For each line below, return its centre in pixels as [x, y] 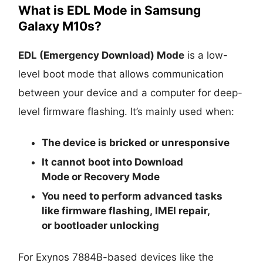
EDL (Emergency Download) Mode [102, 55]
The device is [76, 142]
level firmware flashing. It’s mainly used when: [127, 111]
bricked [128, 142]
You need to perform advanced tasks [132, 196]
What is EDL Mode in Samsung [110, 10]
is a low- [206, 55]
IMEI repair [181, 210]
